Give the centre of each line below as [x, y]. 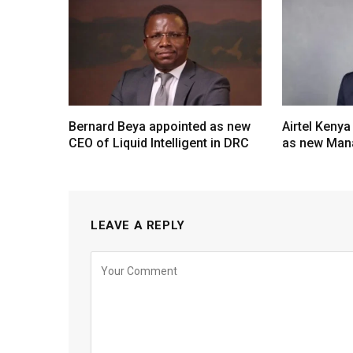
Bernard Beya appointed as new [160, 127]
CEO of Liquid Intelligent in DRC [159, 143]
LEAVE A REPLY [138, 226]
